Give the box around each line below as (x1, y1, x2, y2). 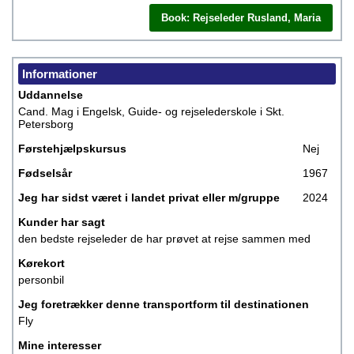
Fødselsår (18, 167, 72, 179)
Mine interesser (18, 339, 101, 352)
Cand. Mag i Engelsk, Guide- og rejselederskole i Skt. (18, 105, 284, 118)
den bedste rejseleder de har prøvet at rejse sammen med (18, 232, 311, 245)
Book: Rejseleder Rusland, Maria (161, 12, 321, 24)
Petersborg (18, 118, 73, 130)
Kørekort (18, 257, 65, 269)
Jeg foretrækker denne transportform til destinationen (18, 298, 309, 311)
